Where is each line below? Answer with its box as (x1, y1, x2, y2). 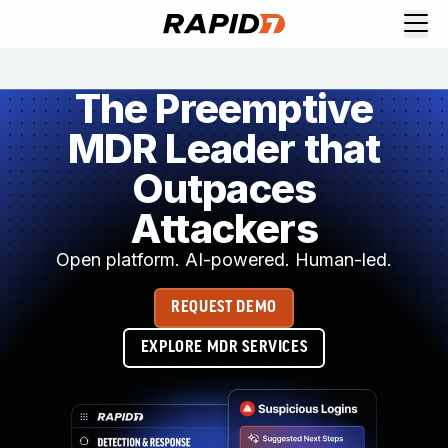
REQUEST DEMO (171, 299, 277, 316)
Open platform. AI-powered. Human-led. (56, 249, 392, 270)
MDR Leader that (67, 124, 381, 173)
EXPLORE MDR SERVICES (140, 339, 308, 356)
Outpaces (131, 164, 317, 213)
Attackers (130, 204, 318, 253)
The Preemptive (74, 84, 374, 133)
